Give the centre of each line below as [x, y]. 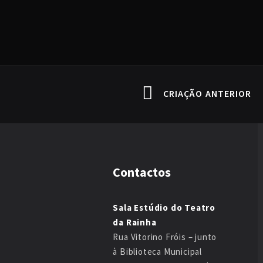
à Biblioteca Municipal [157, 252]
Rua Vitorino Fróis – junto [165, 237]
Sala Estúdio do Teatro [164, 208]
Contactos [142, 172]
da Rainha [135, 222]
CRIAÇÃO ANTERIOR [207, 93]
